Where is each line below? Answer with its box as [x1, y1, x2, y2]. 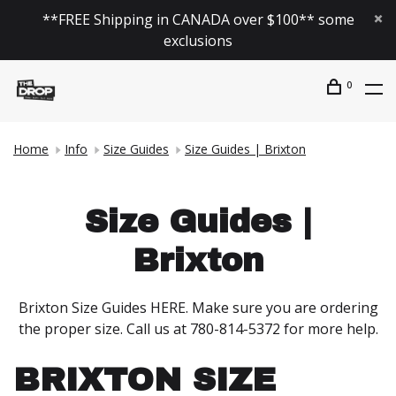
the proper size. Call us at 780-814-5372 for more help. [18, 318, 378, 339]
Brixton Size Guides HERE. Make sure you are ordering [18, 297, 378, 317]
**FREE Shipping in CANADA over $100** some [42, 10, 354, 29]
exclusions [164, 31, 232, 50]
